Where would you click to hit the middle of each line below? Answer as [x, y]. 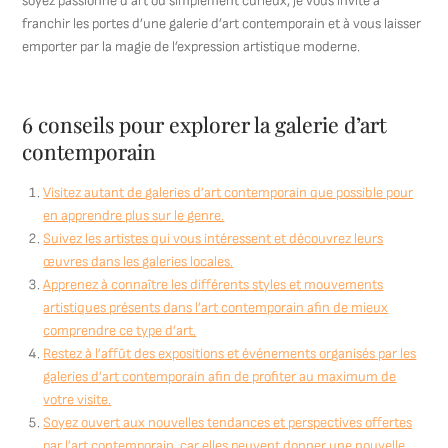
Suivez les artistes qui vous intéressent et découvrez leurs [213, 238]
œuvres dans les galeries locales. [138, 261]
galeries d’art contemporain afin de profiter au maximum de [220, 376]
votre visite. [77, 399]
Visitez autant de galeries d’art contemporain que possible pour [228, 192]
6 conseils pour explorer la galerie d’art [204, 124]
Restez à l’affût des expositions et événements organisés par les [230, 353]
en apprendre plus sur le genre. [134, 215]
